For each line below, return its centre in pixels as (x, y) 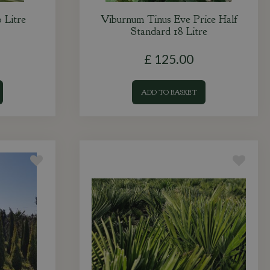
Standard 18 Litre (169, 32)
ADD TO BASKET (169, 92)
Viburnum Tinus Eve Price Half (169, 20)
